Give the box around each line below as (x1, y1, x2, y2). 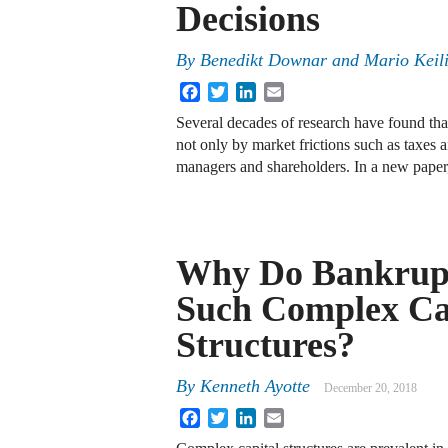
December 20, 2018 (324, 381, 417, 396)
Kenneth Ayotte (200, 376, 310, 397)
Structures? (176, 324, 355, 365)
